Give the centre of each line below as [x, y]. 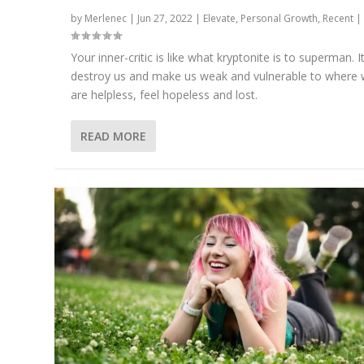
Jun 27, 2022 [165, 18]
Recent [338, 18]
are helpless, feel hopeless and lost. [165, 94]
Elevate [220, 18]
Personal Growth [279, 18]
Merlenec [106, 18]
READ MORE [114, 136]
